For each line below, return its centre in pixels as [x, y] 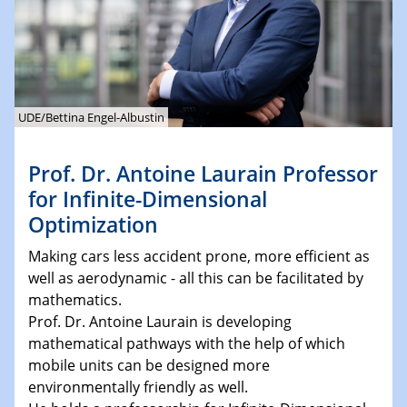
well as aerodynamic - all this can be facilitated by [196, 278]
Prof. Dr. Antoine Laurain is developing [160, 321]
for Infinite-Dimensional [148, 199]
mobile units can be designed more [149, 365]
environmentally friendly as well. [138, 387]
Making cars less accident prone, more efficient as [199, 256]
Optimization [93, 224]
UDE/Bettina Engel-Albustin [91, 117]
